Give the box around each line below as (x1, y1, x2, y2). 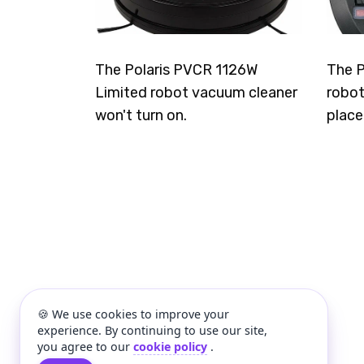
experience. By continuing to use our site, (37, 322, 267, 338)
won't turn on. (95, 106, 187, 125)
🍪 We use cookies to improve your (37, 305, 229, 322)
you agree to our (37, 338, 133, 354)
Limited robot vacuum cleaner (95, 84, 297, 102)
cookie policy (133, 338, 207, 354)
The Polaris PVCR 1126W (95, 61, 258, 80)
